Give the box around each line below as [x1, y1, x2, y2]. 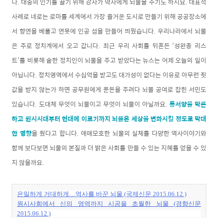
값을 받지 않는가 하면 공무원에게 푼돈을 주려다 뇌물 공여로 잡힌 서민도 [12, 84, 206, 94]
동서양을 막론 [169, 98, 206, 109]
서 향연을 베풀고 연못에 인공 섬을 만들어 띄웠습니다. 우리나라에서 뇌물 [12, 25, 206, 36]
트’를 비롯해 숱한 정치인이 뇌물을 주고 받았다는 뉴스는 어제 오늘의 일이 [12, 54, 206, 65]
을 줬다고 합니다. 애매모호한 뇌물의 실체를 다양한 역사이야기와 [31, 127, 206, 138]
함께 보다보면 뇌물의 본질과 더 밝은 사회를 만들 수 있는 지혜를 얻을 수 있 [12, 142, 206, 153]
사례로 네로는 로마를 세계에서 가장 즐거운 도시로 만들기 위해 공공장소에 [12, 11, 206, 21]
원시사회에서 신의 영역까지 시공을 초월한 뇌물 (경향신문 [17, 200, 201, 207]
